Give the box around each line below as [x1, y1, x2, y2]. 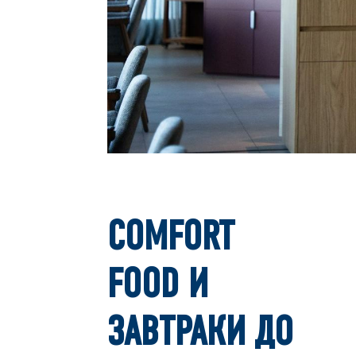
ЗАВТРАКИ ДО [107, 316, 294, 354]
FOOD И [107, 269, 209, 306]
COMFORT [107, 221, 235, 258]
